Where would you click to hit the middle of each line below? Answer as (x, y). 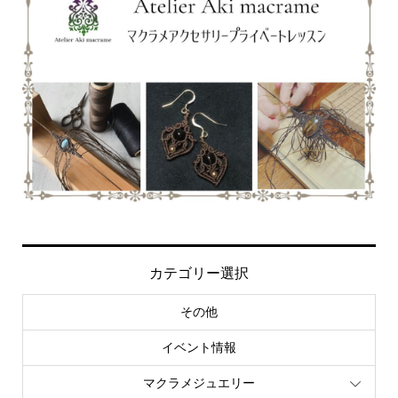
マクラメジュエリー (199, 383)
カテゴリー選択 (199, 273)
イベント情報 (199, 348)
